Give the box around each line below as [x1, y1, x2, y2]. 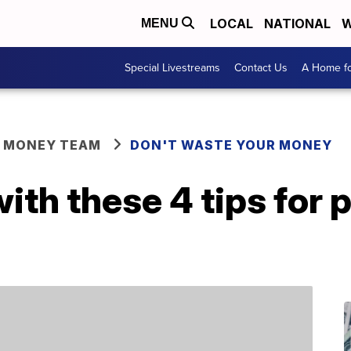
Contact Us [234, 60, 288, 76]
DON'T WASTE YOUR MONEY [130, 137, 332, 153]
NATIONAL [264, 16, 331, 31]
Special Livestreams [125, 60, 220, 76]
